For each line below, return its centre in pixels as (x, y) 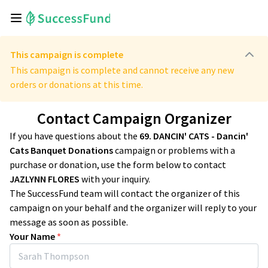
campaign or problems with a (174, 150)
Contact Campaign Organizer (134, 118)
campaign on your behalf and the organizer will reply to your (133, 208)
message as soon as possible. (69, 222)
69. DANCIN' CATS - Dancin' (194, 136)
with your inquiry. (115, 179)
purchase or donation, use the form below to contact (118, 165)
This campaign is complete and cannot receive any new (122, 70)
